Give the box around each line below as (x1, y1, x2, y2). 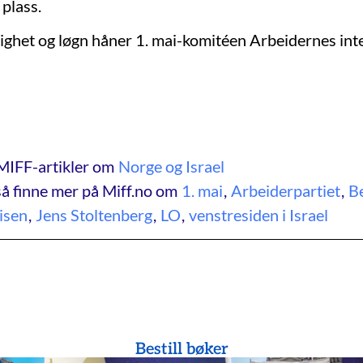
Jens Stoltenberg (36, 204, 152, 224)
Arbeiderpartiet (231, 180, 340, 200)
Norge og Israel (118, 156, 224, 176)
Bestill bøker (135, 339, 228, 359)
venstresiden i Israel (189, 204, 328, 224)
